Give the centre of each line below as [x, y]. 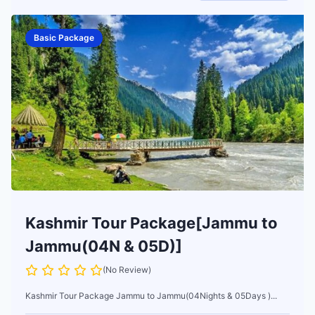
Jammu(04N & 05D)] [104, 246]
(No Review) [127, 269]
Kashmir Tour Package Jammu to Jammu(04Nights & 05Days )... [151, 295]
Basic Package [64, 37]
